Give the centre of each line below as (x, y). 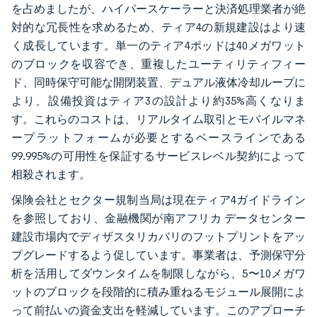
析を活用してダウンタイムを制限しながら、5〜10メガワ (158, 273)
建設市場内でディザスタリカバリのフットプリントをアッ (158, 237)
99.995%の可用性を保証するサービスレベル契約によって (158, 156)
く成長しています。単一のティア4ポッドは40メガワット (158, 46)
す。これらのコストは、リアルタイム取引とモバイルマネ (158, 119)
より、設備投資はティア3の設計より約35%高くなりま (158, 101)
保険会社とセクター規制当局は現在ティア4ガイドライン (158, 200)
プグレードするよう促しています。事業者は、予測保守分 (158, 255)
